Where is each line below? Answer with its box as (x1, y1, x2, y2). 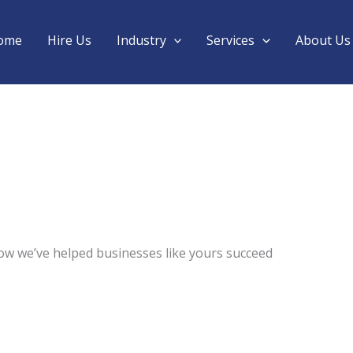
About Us (295, 32, 351, 49)
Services (206, 32, 255, 49)
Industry (116, 32, 166, 49)
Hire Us (46, 32, 91, 49)
